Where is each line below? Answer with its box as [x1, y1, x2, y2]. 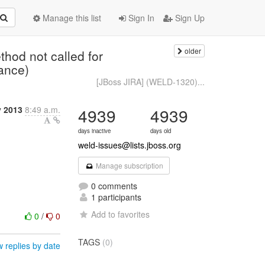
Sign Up [173, 12, 205, 24]
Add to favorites [91, 208, 150, 220]
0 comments [89, 180, 138, 192]
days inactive [78, 127, 111, 135]
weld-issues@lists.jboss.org [78, 139, 182, 151]
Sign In [126, 12, 154, 24]
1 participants [89, 191, 142, 203]
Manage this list [40, 12, 101, 24]
